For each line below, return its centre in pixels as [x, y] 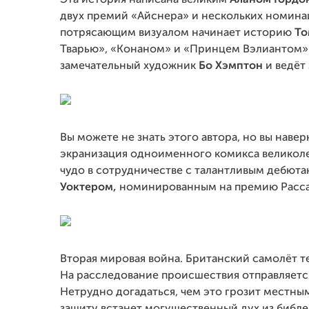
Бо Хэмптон [231, 66]
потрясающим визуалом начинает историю [176, 33]
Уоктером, [88, 188]
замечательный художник [128, 66]
